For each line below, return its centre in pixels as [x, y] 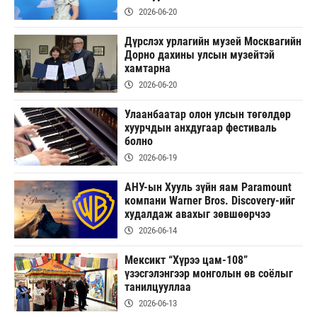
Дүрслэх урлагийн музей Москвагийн [213, 42]
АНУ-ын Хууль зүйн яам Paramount [208, 187]
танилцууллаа [157, 287]
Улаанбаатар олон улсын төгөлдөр [207, 114]
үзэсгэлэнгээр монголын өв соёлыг [208, 273]
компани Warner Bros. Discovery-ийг [209, 200]
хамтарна [147, 69]
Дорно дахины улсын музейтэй [199, 55]
